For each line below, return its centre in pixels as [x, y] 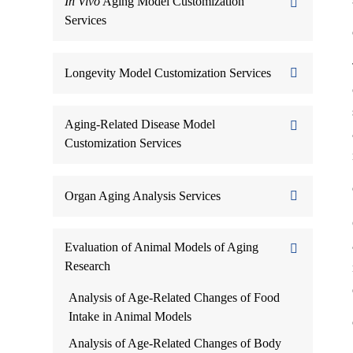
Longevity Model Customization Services [168, 73]
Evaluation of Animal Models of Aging [162, 247]
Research [88, 266]
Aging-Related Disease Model [140, 124]
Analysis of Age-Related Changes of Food [175, 297]
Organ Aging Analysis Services [143, 196]
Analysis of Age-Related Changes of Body [175, 343]
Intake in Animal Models [130, 316]
